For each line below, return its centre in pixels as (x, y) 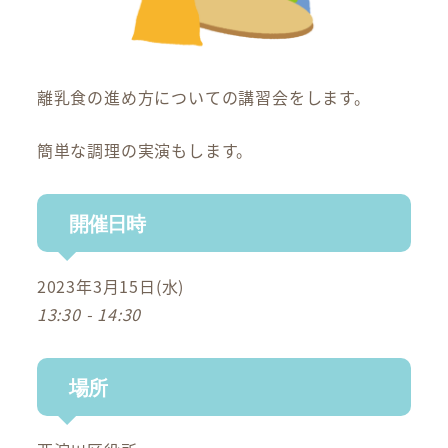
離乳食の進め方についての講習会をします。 (203, 97)
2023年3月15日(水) (110, 286)
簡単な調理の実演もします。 (145, 150)
